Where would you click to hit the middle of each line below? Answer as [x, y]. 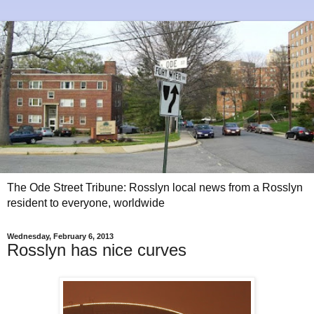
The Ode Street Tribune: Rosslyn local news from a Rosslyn [155, 188]
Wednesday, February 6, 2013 [60, 237]
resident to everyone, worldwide [86, 203]
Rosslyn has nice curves [97, 250]
